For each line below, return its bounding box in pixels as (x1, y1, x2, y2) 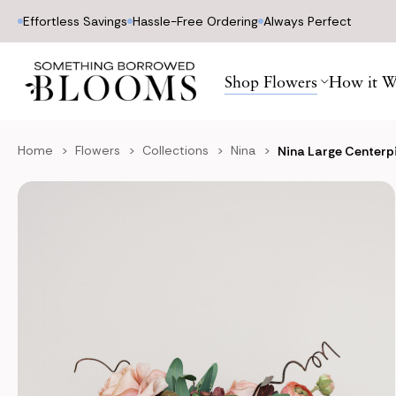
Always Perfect (263, 13, 352, 29)
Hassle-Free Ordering (133, 13, 258, 29)
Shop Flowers (225, 72, 317, 91)
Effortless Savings (23, 13, 127, 29)
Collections (142, 142, 209, 158)
